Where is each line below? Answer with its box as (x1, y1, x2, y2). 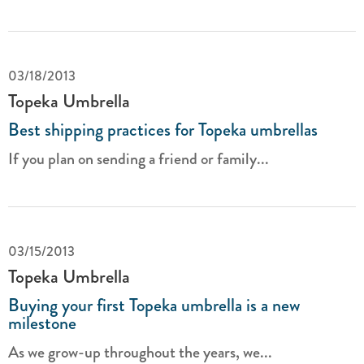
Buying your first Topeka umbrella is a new (8, 292, 300, 318)
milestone (8, 310, 76, 336)
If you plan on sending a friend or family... (8, 147, 269, 171)
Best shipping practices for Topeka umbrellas (8, 116, 318, 143)
